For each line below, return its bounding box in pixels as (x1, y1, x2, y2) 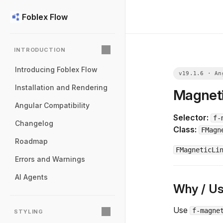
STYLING (14, 208, 44, 215)
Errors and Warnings (15, 155, 85, 163)
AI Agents (15, 173, 48, 181)
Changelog (15, 119, 53, 127)
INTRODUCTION (14, 46, 66, 53)
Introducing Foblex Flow (15, 65, 98, 74)
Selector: (173, 112, 209, 122)
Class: (173, 124, 197, 134)
